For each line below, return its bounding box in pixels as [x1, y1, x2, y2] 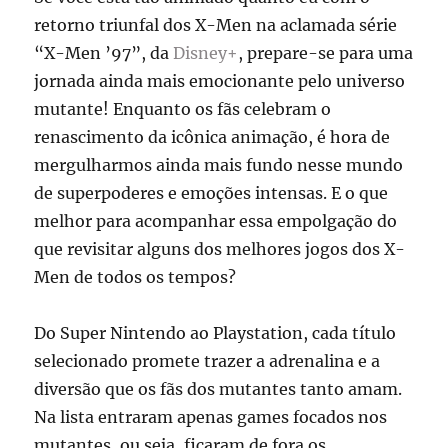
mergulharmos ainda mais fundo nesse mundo [34, 154, 404, 175]
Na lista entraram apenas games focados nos [34, 406, 388, 427]
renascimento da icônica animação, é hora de [34, 126, 391, 147]
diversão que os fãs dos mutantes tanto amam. [34, 378, 403, 399]
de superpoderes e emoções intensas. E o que [34, 182, 389, 203]
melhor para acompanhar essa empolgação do [34, 210, 398, 231]
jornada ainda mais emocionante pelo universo [34, 70, 406, 91]
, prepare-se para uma [238, 42, 414, 63]
